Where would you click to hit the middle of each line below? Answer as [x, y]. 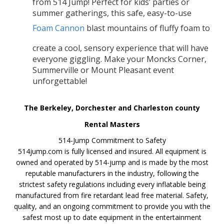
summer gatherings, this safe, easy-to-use [112, 13]
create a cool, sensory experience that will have [120, 48]
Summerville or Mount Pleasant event [103, 70]
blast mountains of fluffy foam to [147, 28]
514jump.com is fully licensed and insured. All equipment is [112, 151]
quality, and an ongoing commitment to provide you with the [112, 206]
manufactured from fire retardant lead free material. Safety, [112, 195]
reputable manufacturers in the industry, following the [112, 173]
